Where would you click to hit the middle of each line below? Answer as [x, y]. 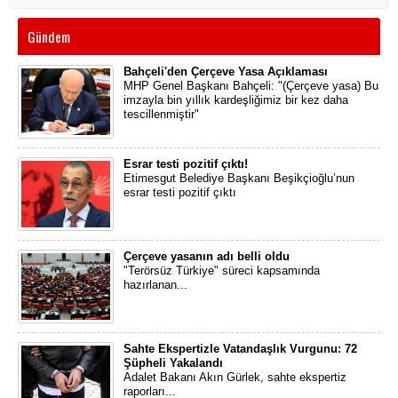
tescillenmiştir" [161, 114]
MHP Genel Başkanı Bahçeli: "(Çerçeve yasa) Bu [251, 86]
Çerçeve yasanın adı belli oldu [207, 256]
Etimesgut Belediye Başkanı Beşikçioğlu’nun [239, 178]
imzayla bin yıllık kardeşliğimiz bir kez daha [236, 100]
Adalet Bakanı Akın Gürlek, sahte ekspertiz [235, 377]
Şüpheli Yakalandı [173, 363]
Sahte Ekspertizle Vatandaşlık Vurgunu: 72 [240, 349]
